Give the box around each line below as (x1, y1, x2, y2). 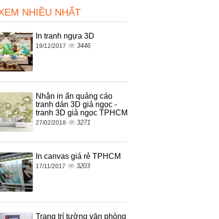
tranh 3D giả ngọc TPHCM (35, 108, 128, 117)
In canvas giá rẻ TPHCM (35, 152, 121, 160)
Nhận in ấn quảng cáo (35, 91, 112, 100)
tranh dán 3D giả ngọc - (35, 100, 117, 109)
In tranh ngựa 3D (35, 31, 94, 40)
